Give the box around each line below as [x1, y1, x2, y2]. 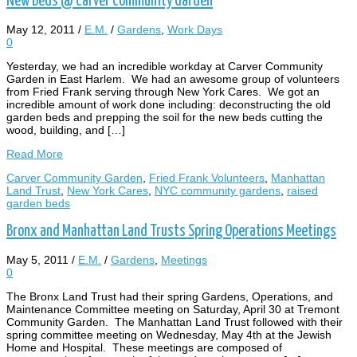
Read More [6, 147, 63, 161]
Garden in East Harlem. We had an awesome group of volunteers [6, 73, 339, 86]
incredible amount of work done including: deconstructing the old [6, 98, 331, 112]
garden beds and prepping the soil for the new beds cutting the [6, 111, 323, 124]
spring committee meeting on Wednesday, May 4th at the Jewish [6, 328, 331, 342]
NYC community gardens [155, 184, 280, 198]
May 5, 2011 [6, 253, 69, 267]
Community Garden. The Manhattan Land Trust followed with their [6, 316, 343, 329]
